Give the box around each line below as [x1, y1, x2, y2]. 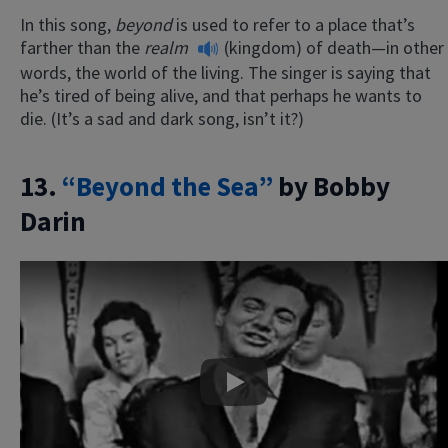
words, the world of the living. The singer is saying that [20, 60, 431, 84]
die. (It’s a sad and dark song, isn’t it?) [20, 106, 304, 130]
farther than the [20, 35, 144, 59]
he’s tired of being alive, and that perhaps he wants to [20, 83, 422, 107]
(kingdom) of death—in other [224, 35, 444, 59]
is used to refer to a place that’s [176, 12, 415, 36]
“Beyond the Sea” [62, 169, 273, 204]
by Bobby [273, 169, 390, 204]
